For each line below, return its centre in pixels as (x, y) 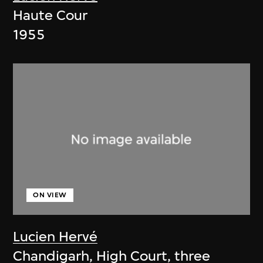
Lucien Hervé (55, 237)
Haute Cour (50, 15)
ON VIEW (50, 195)
